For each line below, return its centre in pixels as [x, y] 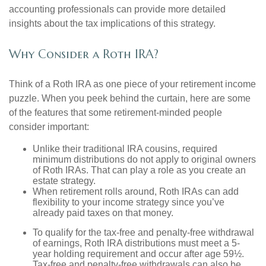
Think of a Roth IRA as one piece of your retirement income [132, 84]
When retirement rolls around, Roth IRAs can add [136, 192]
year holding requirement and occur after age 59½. [138, 254]
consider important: [49, 127]
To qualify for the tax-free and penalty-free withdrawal [143, 233]
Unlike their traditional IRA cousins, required [125, 149]
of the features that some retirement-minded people [115, 113]
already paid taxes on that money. [103, 213]
